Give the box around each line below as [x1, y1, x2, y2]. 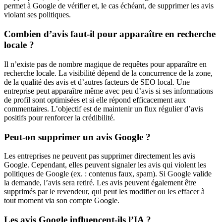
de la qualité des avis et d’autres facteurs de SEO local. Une [4, 77, 190, 86]
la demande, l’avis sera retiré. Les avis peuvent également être [4, 178, 196, 187]
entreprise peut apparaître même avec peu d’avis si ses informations [4, 86, 213, 95]
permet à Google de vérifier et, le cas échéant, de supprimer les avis [4, 1, 214, 10]
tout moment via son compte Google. [4, 196, 119, 205]
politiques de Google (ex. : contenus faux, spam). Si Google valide [4, 169, 212, 178]
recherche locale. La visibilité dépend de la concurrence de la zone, [4, 68, 213, 77]
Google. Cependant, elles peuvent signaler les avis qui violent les [4, 161, 206, 169]
